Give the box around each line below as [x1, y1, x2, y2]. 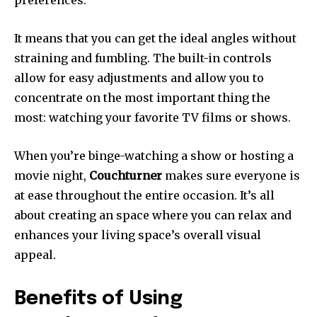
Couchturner [89, 168, 162, 183]
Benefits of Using [14, 289, 183, 309]
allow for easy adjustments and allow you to [14, 70, 264, 85]
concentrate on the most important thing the [14, 90, 270, 105]
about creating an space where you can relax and [14, 207, 292, 222]
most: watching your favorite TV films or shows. [14, 110, 291, 125]
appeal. [14, 247, 56, 262]
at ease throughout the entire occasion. [14, 188, 237, 202]
